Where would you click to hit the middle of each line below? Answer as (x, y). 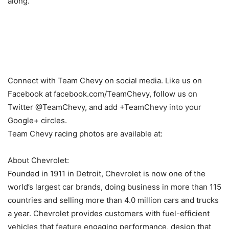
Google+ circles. (37, 121)
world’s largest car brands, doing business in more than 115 (114, 187)
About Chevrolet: (38, 161)
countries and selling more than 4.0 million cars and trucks (113, 200)
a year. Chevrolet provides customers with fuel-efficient (109, 214)
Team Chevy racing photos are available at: (85, 134)
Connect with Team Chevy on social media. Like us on (105, 81)
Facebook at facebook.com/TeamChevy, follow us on (102, 94)
